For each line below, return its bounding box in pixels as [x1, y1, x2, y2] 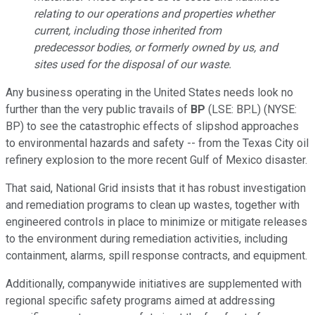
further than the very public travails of [6, 102, 191, 116]
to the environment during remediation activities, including [6, 231, 288, 245]
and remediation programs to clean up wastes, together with [6, 198, 300, 212]
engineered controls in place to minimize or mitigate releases [6, 214, 307, 229]
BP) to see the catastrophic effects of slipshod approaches [6, 119, 299, 133]
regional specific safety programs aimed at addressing [6, 293, 275, 307]
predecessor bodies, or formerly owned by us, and [34, 40, 278, 54]
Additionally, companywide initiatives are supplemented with [6, 276, 302, 290]
